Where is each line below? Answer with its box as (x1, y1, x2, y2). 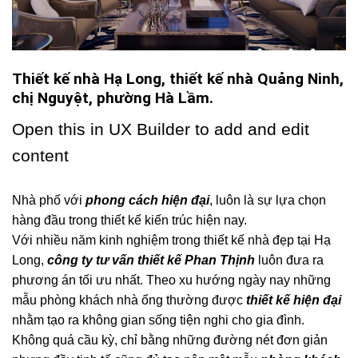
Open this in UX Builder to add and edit (12, 119, 309, 138)
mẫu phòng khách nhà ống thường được (12, 292, 246, 307)
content (12, 145, 69, 165)
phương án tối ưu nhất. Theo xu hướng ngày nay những (12, 272, 331, 287)
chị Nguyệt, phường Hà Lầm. (12, 89, 213, 108)
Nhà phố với (12, 193, 86, 207)
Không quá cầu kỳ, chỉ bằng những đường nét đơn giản (12, 332, 328, 347)
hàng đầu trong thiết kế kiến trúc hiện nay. (12, 213, 247, 227)
